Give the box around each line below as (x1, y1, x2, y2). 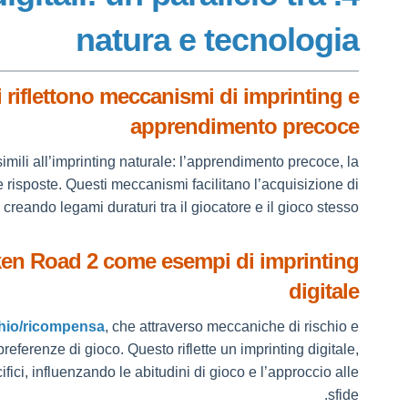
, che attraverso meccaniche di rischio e (105, 319, 360, 334)
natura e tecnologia (76, 21, 360, 58)
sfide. (328, 387, 360, 403)
